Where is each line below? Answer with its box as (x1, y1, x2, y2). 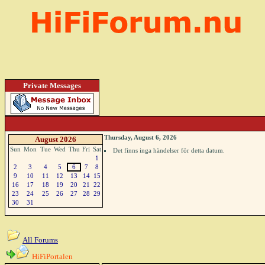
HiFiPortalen (30, 252, 73, 261)
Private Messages (23, 81, 81, 90)
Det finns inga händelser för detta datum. (113, 147, 225, 154)
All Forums (22, 235, 58, 244)
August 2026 (35, 135, 76, 144)
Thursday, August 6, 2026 (104, 134, 177, 141)
